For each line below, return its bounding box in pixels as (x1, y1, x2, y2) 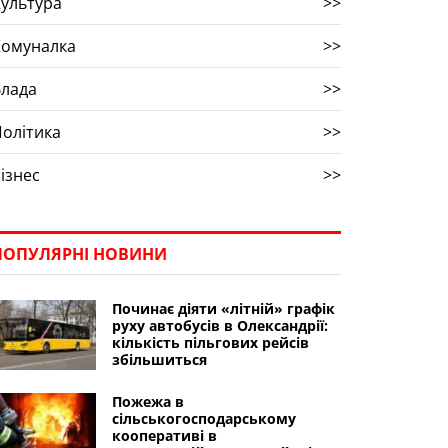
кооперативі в (111, 426, 217, 445)
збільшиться (111, 350, 207, 369)
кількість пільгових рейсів (111, 333, 309, 352)
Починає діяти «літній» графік (111, 299, 335, 318)
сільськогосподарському (111, 409, 296, 428)
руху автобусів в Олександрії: (111, 316, 328, 335)
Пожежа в (111, 392, 184, 411)
